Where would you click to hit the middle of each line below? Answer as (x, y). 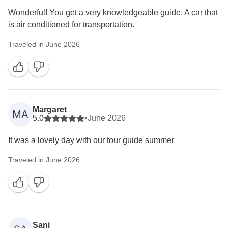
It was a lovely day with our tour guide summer (91, 140)
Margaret (50, 109)
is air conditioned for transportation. (71, 24)
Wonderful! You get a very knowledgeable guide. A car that (113, 12)
